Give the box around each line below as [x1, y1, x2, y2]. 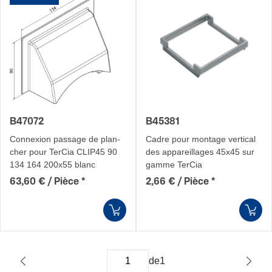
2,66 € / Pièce [146, 177, 209, 187]
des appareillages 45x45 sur [146, 147, 254, 157]
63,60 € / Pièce [10, 177, 79, 187]
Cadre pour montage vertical [146, 134, 256, 144]
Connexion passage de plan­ [10, 134, 120, 144]
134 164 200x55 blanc [10, 160, 95, 169]
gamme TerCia [146, 160, 202, 169]
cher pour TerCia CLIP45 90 [10, 147, 117, 157]
